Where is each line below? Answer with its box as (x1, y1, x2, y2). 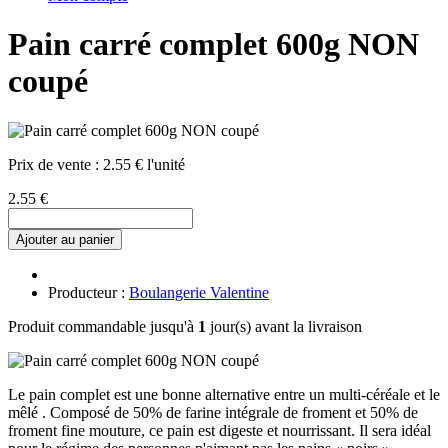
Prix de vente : (8, 155, 103, 173)
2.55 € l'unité (103, 155, 185, 173)
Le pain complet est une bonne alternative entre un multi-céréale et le (8, 385, 440, 403)
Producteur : (48, 283, 129, 301)
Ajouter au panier (16, 231, 114, 247)
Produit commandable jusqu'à (8, 317, 198, 335)
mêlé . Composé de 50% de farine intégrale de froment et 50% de (8, 403, 418, 421)
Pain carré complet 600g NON (8, 26, 419, 63)
